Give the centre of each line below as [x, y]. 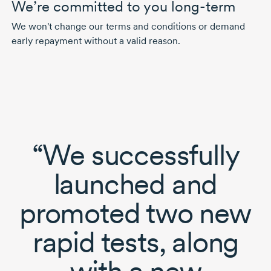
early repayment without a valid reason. [96, 41]
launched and [135, 184]
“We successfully [135, 155]
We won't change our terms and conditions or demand [128, 26]
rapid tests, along [135, 242]
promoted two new [135, 213]
